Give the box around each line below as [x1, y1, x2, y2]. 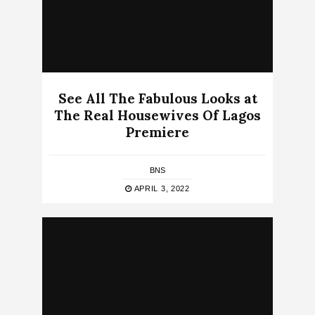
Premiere [126, 124, 189, 141]
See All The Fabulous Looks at [58, 90, 257, 108]
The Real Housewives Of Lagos [54, 107, 261, 124]
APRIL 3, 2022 [131, 184, 190, 193]
